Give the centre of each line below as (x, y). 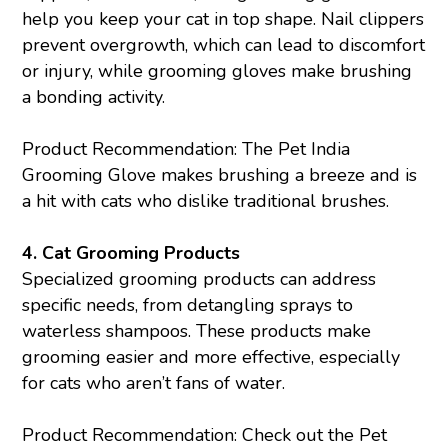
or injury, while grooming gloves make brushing (217, 71)
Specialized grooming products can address (199, 279)
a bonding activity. (94, 97)
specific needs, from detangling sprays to (188, 305)
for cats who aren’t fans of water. (154, 383)
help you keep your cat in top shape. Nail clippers (223, 19)
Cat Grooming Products (141, 253)
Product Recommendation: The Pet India (186, 149)
